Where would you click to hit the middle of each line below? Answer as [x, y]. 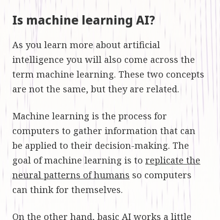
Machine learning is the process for [90, 116]
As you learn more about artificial [86, 44]
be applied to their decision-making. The [101, 145]
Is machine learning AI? [84, 20]
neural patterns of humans [71, 175]
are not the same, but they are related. [96, 89]
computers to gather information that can [104, 130]
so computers [161, 175]
